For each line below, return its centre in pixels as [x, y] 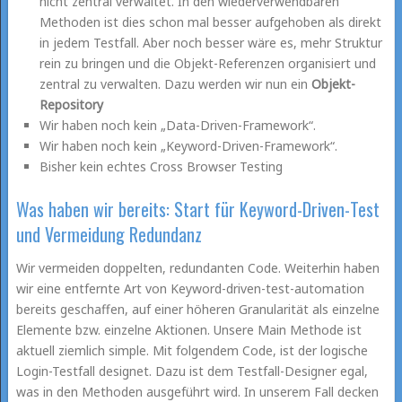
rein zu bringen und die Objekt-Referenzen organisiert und [208, 63]
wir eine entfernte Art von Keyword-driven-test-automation [190, 288]
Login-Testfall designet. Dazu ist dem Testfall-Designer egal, [192, 371]
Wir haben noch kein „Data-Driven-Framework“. [178, 125]
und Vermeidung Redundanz [109, 234]
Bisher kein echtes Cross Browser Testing [162, 166]
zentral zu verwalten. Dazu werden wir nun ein [176, 84]
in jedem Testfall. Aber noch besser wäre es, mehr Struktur [211, 43]
